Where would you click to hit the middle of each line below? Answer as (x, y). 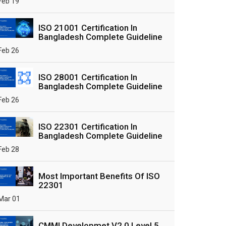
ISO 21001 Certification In (88, 28)
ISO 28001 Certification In (88, 77)
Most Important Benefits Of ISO (99, 176)
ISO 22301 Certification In (88, 127)
